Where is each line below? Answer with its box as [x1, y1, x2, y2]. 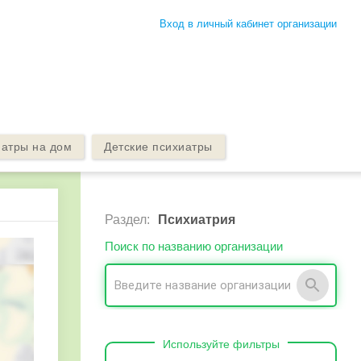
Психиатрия [158, 213, 235, 226]
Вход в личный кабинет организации [159, 18, 337, 30]
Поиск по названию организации [105, 239, 283, 253]
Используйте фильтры [162, 338, 280, 351]
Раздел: [105, 213, 150, 226]
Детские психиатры [104, 140, 213, 153]
